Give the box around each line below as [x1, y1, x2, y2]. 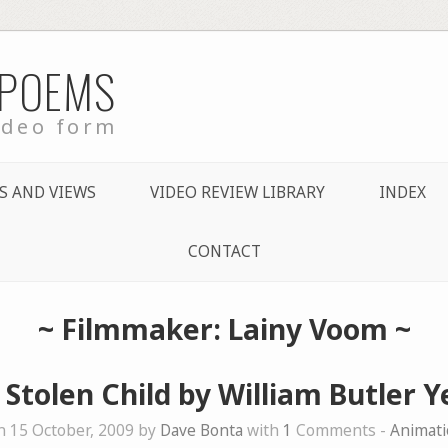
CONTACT [187, 240, 261, 262]
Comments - [291, 419, 390, 441]
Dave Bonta [159, 419, 243, 441]
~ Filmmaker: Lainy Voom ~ [37, 309, 411, 348]
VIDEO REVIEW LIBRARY [149, 181, 325, 203]
